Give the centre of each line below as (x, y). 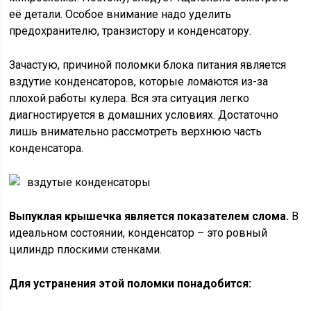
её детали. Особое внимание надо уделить (120, 14)
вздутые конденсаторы (89, 182)
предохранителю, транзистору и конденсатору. (131, 31)
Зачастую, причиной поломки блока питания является (148, 65)
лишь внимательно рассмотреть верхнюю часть (136, 132)
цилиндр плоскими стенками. (86, 250)
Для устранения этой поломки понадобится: (131, 284)
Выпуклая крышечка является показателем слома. (149, 216)
